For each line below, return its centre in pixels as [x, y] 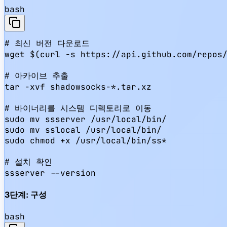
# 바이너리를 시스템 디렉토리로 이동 [78, 108]
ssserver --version [50, 173]
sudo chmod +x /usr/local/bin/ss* [86, 141]
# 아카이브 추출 [36, 76]
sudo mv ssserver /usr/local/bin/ [86, 120]
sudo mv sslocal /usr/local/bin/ [83, 130]
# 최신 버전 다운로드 [47, 44]
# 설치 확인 [28, 162]
